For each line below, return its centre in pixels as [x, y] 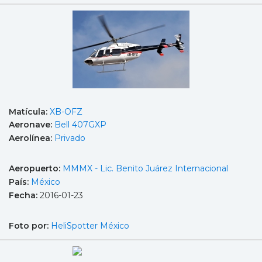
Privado [70, 138]
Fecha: [24, 195]
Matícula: [29, 111]
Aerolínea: [32, 138]
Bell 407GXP [80, 125]
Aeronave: [32, 125]
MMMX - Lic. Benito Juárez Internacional [145, 169]
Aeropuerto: [36, 169]
